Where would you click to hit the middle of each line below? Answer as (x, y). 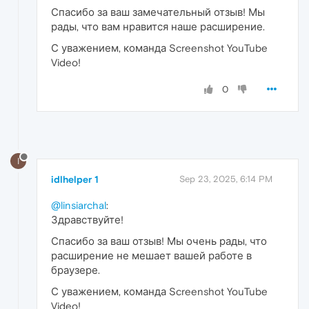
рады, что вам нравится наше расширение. (158, 26)
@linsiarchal (79, 206)
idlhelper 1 (75, 180)
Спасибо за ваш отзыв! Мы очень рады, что (159, 241)
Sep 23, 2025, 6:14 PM (226, 179)
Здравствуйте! (87, 220)
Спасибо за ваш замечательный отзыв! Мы (158, 12)
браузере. (76, 270)
